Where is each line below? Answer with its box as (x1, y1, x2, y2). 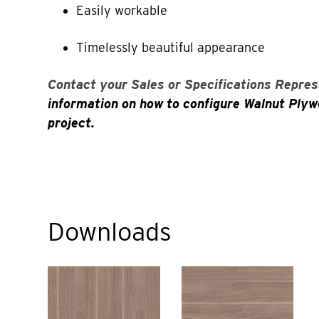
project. (48, 115, 95, 130)
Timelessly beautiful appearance (76, 39, 266, 55)
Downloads (48, 215, 172, 247)
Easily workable (76, 2, 168, 18)
